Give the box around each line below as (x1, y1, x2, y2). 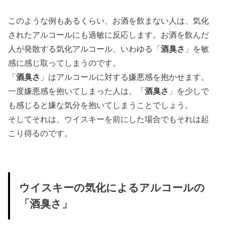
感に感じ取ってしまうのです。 (8, 58, 121, 67)
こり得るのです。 (8, 128, 73, 138)
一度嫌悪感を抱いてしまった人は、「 (8, 86, 145, 95)
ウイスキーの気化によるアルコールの (19, 182, 205, 194)
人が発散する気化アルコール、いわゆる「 (8, 44, 161, 53)
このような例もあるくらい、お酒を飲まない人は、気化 (8, 16, 209, 25)
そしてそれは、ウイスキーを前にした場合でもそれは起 (8, 114, 209, 124)
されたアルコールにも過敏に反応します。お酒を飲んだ (8, 30, 209, 39)
